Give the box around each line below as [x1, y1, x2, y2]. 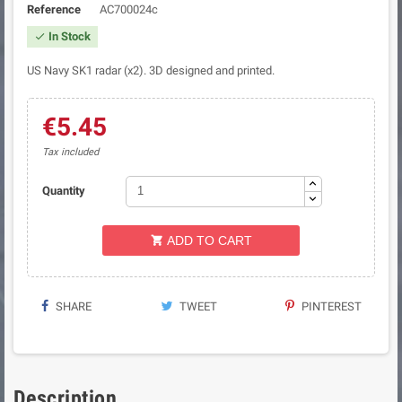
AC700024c [99, 2, 158, 16]
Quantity [41, 184, 85, 197]
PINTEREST [298, 299, 362, 313]
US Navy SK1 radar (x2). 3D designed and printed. [27, 63, 275, 77]
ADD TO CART [166, 232, 252, 248]
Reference [27, 2, 81, 16]
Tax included [41, 145, 99, 158]
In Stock [46, 29, 91, 43]
